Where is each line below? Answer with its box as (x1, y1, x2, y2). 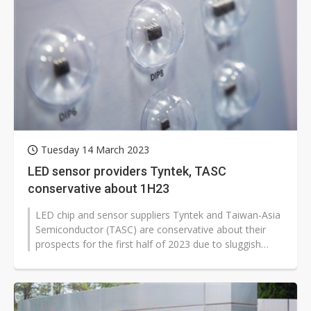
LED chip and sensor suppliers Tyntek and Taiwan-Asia (35, 208, 280, 222)
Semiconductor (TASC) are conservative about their (35, 223, 266, 237)
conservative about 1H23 (28, 181, 169, 196)
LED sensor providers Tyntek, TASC (28, 164, 226, 179)
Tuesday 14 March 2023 (41, 143, 149, 157)
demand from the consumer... (35, 252, 169, 266)
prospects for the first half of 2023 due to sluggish (35, 237, 261, 251)
